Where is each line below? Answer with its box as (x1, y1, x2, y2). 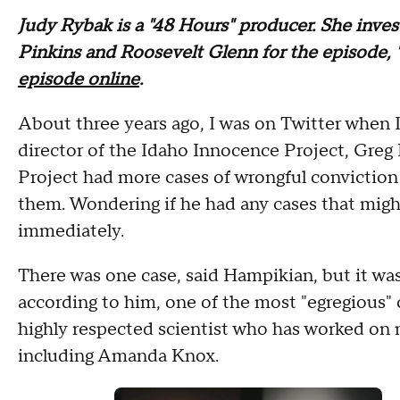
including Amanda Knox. (18, 345, 219, 368)
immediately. (18, 220, 124, 243)
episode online (18, 68, 139, 91)
